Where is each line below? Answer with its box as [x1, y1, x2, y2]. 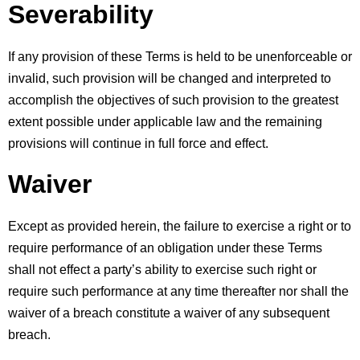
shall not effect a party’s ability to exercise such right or [8, 262, 317, 276]
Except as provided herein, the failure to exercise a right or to [8, 219, 351, 233]
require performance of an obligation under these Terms [8, 240, 322, 255]
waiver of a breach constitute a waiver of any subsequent [8, 305, 329, 320]
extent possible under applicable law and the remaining [8, 114, 322, 129]
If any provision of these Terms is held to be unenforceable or [8, 49, 352, 63]
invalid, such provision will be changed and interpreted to [8, 71, 331, 85]
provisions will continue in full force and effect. [8, 136, 268, 150]
